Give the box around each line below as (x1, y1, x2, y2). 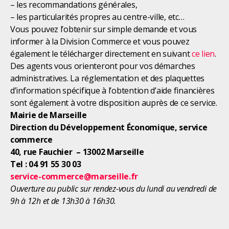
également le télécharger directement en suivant (10, 48, 192, 59)
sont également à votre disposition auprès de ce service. (10, 97, 217, 108)
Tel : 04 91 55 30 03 (10, 158, 81, 170)
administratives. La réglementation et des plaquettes (10, 72, 204, 84)
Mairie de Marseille (10, 109, 87, 121)
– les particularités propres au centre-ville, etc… (10, 11, 185, 22)
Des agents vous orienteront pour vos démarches (10, 60, 195, 72)
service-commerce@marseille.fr (10, 170, 139, 182)
